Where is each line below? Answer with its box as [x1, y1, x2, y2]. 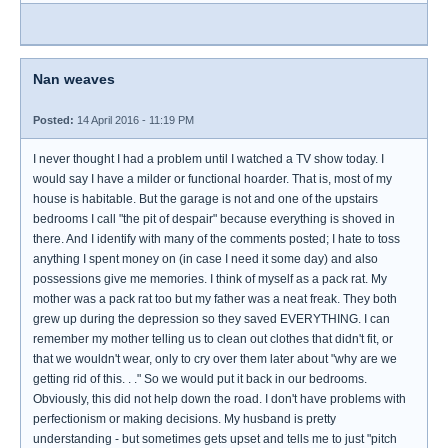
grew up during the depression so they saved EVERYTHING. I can [33, 312, 390, 326]
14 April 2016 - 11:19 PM [74, 114, 194, 126]
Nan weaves [33, 71, 115, 87]
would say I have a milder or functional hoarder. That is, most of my [33, 172, 392, 186]
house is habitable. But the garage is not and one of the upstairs [33, 192, 378, 206]
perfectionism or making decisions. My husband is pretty [33, 412, 336, 426]
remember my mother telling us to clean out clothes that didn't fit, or [33, 332, 393, 346]
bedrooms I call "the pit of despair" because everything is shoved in [33, 212, 395, 226]
